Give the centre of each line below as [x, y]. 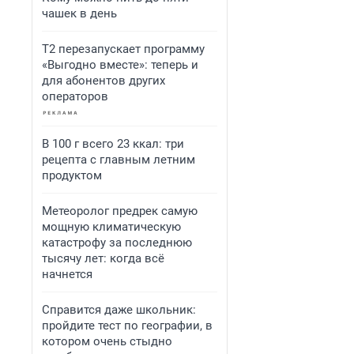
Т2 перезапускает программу [123, 49]
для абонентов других [104, 81]
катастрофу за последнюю [117, 243]
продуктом [72, 175]
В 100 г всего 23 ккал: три [113, 144]
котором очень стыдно [107, 341]
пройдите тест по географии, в [127, 326]
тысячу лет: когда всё [103, 258]
